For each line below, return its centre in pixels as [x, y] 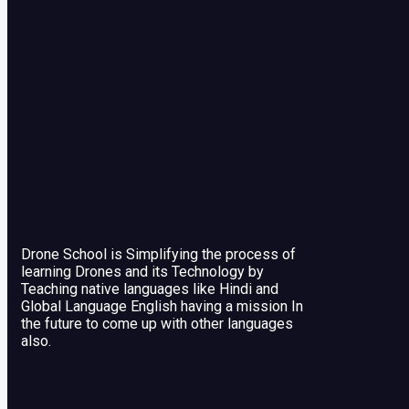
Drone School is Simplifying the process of [158, 255]
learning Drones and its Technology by [142, 272]
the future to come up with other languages [157, 324]
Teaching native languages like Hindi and [150, 289]
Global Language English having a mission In [162, 307]
